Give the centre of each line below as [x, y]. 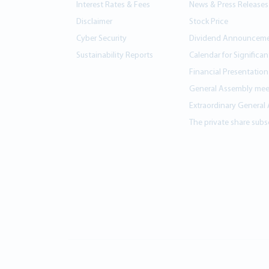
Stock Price [208, 22]
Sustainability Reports [114, 56]
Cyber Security [101, 39]
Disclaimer [94, 22]
